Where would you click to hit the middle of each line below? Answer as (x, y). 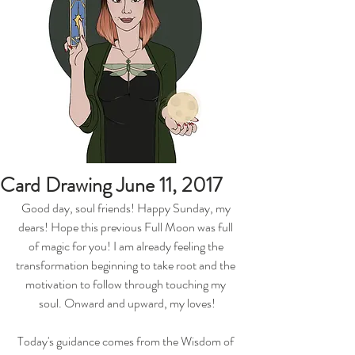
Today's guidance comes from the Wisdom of (127, 342)
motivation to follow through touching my (127, 284)
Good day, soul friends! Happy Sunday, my (127, 208)
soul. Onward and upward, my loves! (127, 303)
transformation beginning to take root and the (127, 265)
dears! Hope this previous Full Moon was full (127, 227)
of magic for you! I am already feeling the (127, 246)
